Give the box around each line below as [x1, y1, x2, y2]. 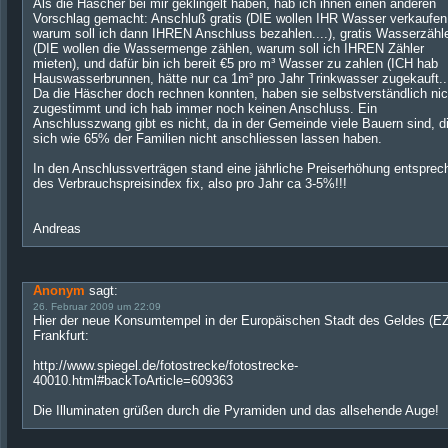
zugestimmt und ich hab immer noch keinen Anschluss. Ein [33, 101, 377, 116]
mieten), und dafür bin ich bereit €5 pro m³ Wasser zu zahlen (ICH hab [33, 56, 438, 71]
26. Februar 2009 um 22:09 [33, 301, 161, 312]
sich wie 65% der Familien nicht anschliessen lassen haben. [33, 131, 382, 146]
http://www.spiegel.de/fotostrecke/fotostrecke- [33, 358, 298, 373]
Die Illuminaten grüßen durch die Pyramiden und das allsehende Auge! [33, 403, 439, 418]
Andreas [33, 221, 81, 236]
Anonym [33, 283, 89, 298]
